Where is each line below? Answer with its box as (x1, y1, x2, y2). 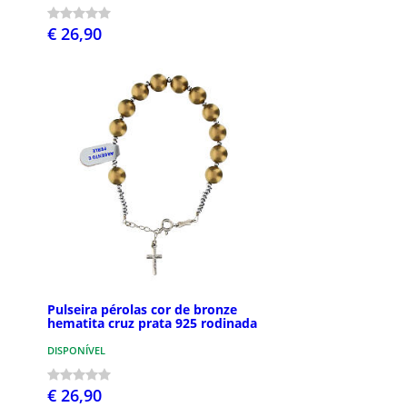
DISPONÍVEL (47, 342, 105, 357)
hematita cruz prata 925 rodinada (47, 313, 257, 332)
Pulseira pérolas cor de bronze (47, 300, 237, 318)
